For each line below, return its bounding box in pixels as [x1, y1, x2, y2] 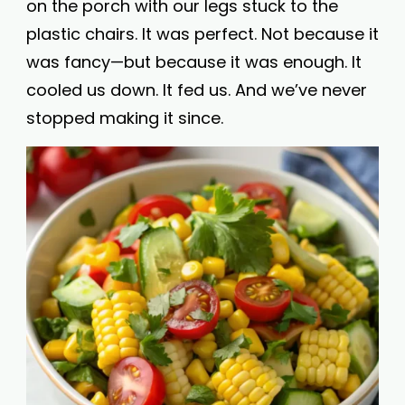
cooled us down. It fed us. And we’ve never [26, 79, 367, 101]
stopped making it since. [26, 107, 223, 129]
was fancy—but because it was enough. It [26, 51, 362, 73]
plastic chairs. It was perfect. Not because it [26, 23, 379, 45]
